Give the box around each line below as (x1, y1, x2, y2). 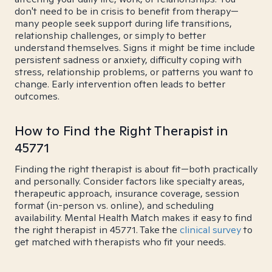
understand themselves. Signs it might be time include (15, 41, 255, 54)
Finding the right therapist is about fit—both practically (15, 163, 257, 175)
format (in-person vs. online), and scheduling (15, 199, 214, 212)
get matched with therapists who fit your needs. (15, 236, 226, 248)
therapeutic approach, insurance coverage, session (15, 187, 239, 200)
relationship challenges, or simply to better (15, 29, 206, 42)
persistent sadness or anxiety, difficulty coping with (15, 53, 242, 66)
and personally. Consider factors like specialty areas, (15, 175, 245, 188)
